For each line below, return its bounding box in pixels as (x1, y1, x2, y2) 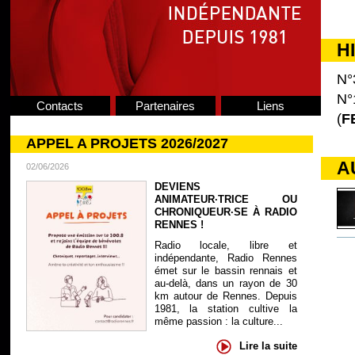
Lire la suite (239, 339, 297, 352)
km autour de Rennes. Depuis (154, 290, 297, 302)
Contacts (36, 99, 83, 113)
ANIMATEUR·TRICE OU (154, 193, 297, 205)
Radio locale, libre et (154, 239, 297, 251)
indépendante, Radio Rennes (154, 252, 297, 264)
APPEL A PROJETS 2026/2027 (25, 136, 228, 151)
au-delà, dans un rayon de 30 (154, 277, 297, 289)
